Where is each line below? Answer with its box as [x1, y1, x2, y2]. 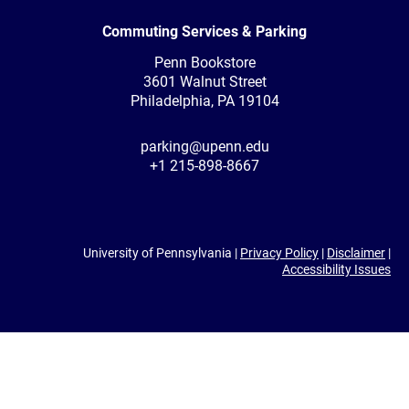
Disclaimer [327, 245, 385, 260]
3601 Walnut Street [142, 72, 267, 90]
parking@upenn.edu [140, 137, 269, 155]
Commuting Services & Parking [102, 22, 307, 40]
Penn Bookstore [153, 53, 256, 71]
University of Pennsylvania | [83, 245, 240, 260]
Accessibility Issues [282, 261, 391, 277]
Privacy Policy [240, 245, 319, 260]
